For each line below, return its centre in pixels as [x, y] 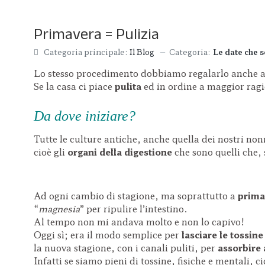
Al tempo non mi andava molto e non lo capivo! [139, 221]
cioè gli [51, 151]
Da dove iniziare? [85, 116]
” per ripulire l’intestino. [134, 208]
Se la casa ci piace [74, 86]
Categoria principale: [86, 52]
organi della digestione [121, 151]
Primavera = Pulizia [96, 34]
